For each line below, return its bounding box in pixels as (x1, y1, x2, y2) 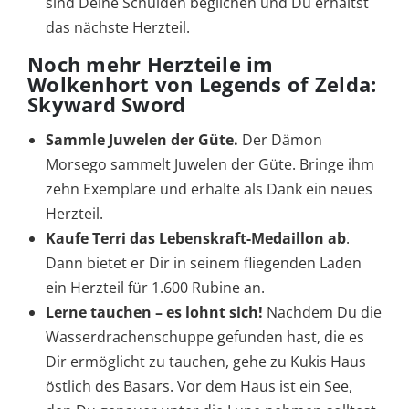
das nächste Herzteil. (46, 17, 190, 38)
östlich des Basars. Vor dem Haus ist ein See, (46, 376, 352, 397)
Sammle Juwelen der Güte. (46, 130, 238, 151)
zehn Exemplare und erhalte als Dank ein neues (46, 179, 372, 200)
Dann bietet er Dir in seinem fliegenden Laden (46, 253, 362, 274)
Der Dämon (238, 130, 322, 151)
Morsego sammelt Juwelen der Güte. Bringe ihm (46, 154, 374, 175)
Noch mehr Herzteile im (27, 50, 274, 79)
